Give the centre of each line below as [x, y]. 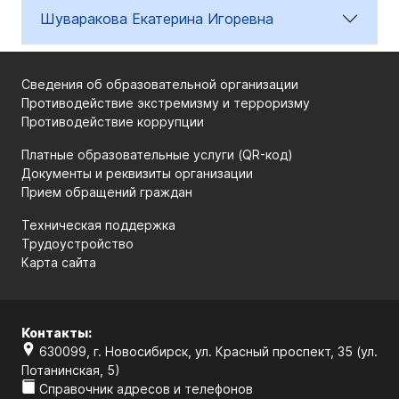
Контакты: [57, 333]
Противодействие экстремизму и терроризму [166, 103]
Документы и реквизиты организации [137, 173]
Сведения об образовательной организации [160, 84]
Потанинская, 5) [71, 370]
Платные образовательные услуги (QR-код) [157, 155]
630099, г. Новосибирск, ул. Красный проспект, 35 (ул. [207, 351]
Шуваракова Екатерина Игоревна [157, 19]
